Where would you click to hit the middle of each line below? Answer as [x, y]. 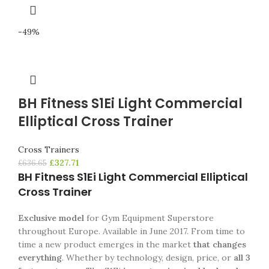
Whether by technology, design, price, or [149, 258]
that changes [220, 244]
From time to [218, 231]
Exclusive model [51, 218]
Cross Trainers [49, 150]
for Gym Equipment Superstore [149, 218]
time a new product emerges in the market [106, 244]
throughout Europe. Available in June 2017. [104, 231]
